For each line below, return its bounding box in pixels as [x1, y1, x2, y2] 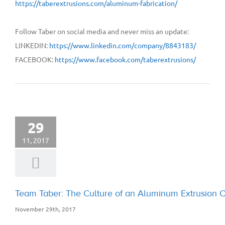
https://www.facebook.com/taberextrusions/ [55, 54, 196, 64]
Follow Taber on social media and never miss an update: [15, 26, 189, 36]
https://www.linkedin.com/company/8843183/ [49, 40, 196, 50]
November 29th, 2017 [15, 204, 76, 213]
